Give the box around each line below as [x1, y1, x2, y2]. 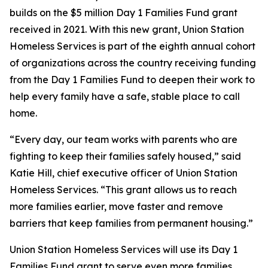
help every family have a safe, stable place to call [10, 90, 240, 102]
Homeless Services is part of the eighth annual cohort [10, 40, 255, 52]
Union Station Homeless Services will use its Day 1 [10, 243, 237, 255]
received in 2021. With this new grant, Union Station [10, 23, 244, 35]
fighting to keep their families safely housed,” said [10, 150, 241, 162]
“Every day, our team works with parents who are [10, 133, 237, 145]
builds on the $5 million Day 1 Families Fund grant [10, 7, 237, 19]
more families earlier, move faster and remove [10, 200, 223, 212]
